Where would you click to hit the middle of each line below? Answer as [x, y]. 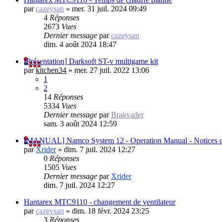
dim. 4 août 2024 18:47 [80, 44]
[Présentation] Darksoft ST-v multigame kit [91, 61]
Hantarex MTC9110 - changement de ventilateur [100, 202]
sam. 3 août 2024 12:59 [80, 123]
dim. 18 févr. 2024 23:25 [111, 211]
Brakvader [127, 114]
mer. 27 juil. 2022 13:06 [112, 70]
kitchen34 [51, 70]
